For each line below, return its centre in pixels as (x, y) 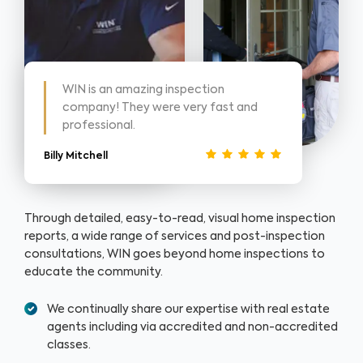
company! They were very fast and (160, 107)
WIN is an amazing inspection (143, 90)
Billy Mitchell (76, 156)
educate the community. (95, 272)
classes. (69, 345)
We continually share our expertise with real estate (188, 309)
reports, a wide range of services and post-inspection (175, 236)
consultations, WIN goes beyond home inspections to (175, 254)
